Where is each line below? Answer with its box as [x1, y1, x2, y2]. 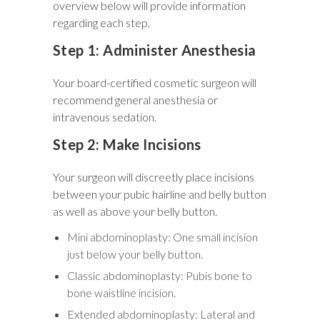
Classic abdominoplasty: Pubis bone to [67, 268, 252, 282]
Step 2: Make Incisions [53, 135, 201, 153]
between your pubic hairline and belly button [53, 186, 266, 201]
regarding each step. [53, 15, 150, 29]
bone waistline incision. [67, 285, 176, 299]
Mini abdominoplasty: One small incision [67, 229, 258, 244]
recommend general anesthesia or [53, 92, 218, 106]
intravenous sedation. [53, 109, 156, 124]
